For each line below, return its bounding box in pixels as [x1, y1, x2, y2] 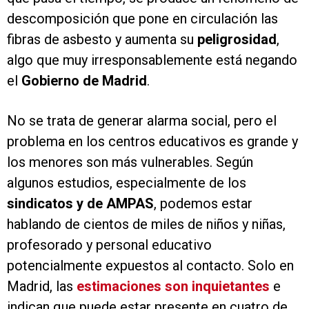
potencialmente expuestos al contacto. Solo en [7, 257, 294, 274]
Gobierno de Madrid [21, 72, 147, 89]
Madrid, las [7, 278, 77, 295]
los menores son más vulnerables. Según [7, 154, 253, 170]
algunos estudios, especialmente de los [7, 175, 246, 191]
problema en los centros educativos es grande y [7, 133, 298, 150]
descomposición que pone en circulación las [7, 10, 278, 27]
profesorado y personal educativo [7, 237, 212, 253]
